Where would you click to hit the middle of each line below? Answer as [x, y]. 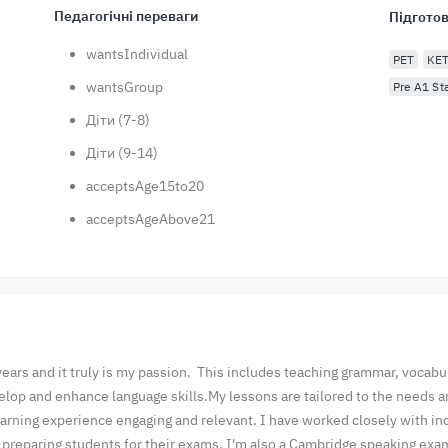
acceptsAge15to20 [145, 186]
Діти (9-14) [122, 153]
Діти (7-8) [118, 120]
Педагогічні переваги [126, 16]
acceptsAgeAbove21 [151, 219]
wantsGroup [125, 87]
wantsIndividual [137, 54]
